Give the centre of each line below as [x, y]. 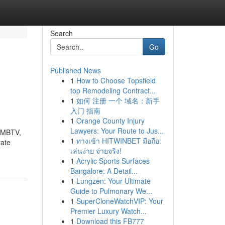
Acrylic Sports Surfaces [113, 161]
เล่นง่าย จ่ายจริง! [96, 151]
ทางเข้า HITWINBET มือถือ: [119, 141]
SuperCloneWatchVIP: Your [120, 201]
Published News [75, 70]
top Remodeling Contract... [113, 90]
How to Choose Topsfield [116, 80]
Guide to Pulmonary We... [111, 191]
